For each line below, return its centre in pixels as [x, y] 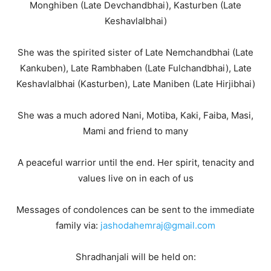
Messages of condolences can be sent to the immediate [135, 210]
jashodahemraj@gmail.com [158, 225]
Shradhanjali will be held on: [135, 257]
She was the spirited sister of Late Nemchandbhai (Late [135, 52]
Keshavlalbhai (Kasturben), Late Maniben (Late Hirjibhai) [135, 84]
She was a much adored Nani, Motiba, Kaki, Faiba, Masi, [135, 115]
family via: [78, 225]
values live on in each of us [135, 178]
